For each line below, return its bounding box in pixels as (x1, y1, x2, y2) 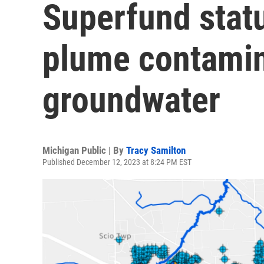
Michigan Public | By (42, 144, 126, 156)
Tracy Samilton (126, 144, 186, 156)
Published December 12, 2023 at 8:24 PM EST (42, 157, 192, 167)
